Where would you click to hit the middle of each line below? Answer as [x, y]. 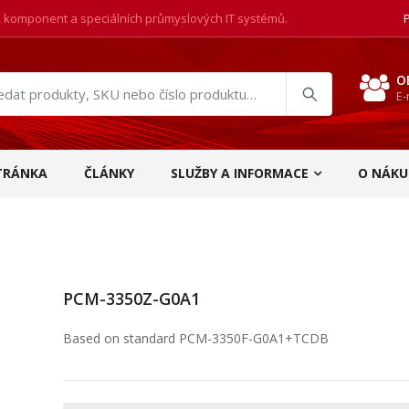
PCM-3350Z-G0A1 [131, 299]
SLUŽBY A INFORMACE [240, 173]
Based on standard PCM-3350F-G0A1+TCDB [196, 338]
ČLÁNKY [109, 173]
